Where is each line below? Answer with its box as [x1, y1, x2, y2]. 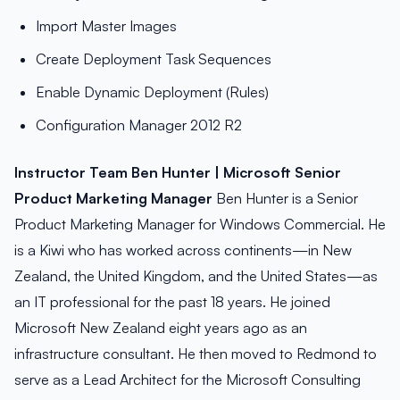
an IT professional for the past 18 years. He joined [14, 293, 330, 312]
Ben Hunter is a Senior [212, 189, 358, 208]
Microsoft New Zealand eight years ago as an [14, 319, 307, 337]
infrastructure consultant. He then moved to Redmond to [14, 345, 377, 363]
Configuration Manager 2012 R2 [36, 116, 242, 135]
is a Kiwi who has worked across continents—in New [14, 241, 352, 260]
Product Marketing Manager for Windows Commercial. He [14, 215, 386, 234]
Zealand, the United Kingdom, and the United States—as [14, 267, 378, 286]
